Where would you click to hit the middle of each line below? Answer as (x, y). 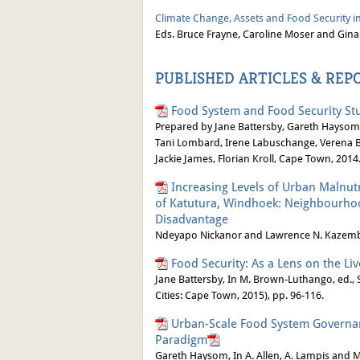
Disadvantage (192, 219)
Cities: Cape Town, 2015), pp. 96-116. (239, 295)
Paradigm (181, 340)
